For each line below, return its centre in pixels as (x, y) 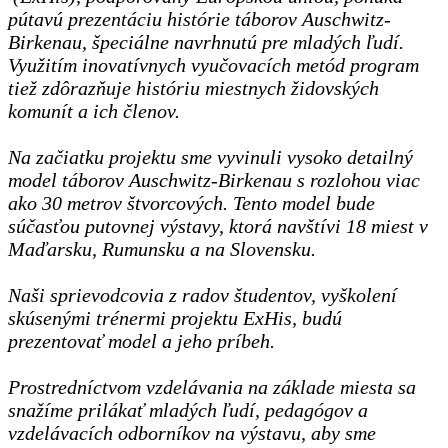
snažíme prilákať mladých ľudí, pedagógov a (188, 409)
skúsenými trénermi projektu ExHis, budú (175, 317)
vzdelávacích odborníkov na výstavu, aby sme (192, 432)
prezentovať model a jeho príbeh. (141, 340)
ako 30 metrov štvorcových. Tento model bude (191, 202)
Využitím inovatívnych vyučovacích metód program (213, 64)
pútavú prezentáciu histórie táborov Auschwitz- (199, 18)
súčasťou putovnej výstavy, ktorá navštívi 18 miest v (218, 225)
